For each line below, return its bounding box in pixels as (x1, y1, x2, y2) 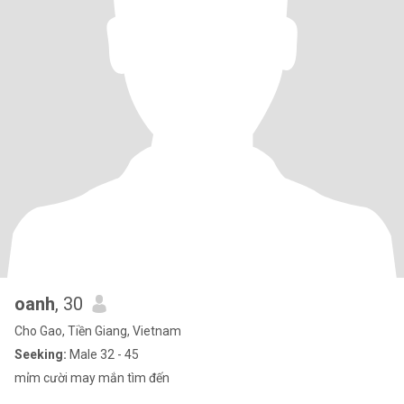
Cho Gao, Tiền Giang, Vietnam (14, 324, 181, 338)
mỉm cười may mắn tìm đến (14, 371, 170, 385)
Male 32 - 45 (67, 347, 139, 362)
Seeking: (14, 347, 67, 362)
